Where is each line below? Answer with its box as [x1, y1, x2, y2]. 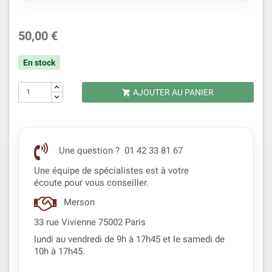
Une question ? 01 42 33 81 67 [56, 146, 183, 157]
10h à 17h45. [34, 246, 85, 257]
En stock [23, 58, 55, 68]
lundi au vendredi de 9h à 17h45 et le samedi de [34, 234, 225, 245]
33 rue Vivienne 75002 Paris [34, 217, 146, 228]
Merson [61, 197, 97, 208]
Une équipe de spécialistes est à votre [34, 165, 189, 176]
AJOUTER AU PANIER [132, 87, 214, 98]
